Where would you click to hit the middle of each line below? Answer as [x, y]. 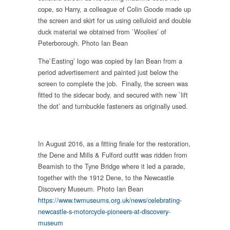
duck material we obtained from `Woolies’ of [102, 32]
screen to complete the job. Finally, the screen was [113, 83]
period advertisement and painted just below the [108, 72]
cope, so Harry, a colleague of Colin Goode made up [114, 9]
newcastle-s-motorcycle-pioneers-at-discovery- [104, 211]
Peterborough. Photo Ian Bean [83, 43]
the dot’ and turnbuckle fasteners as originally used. [113, 106]
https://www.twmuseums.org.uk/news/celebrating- [110, 200]
